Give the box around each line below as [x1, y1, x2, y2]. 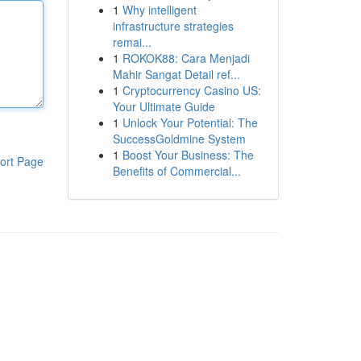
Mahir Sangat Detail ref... [112, 66, 240, 82]
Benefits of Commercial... [112, 163, 241, 179]
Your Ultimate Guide [112, 98, 215, 114]
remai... [112, 34, 151, 50]
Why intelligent [122, 2, 197, 18]
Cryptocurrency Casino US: [122, 82, 261, 98]
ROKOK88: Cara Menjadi [122, 50, 250, 66]
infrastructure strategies [112, 18, 234, 34]
